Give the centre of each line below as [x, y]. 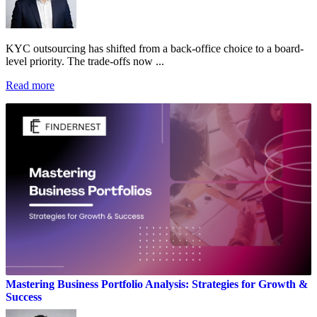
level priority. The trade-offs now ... [85, 61]
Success [24, 296]
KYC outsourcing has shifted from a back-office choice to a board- [155, 48]
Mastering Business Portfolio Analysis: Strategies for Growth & [157, 284]
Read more [30, 85]
